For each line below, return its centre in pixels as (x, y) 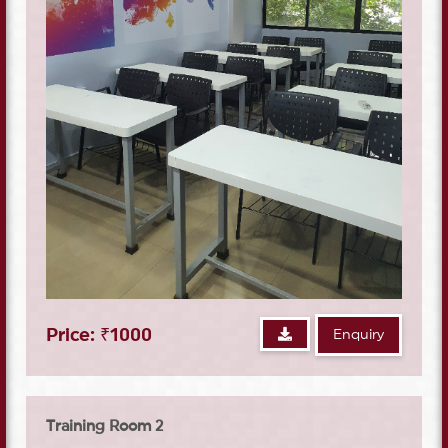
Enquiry (358, 334)
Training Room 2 (104, 426)
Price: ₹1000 (99, 334)
